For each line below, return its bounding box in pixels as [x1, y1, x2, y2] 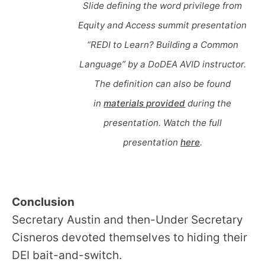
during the [185, 98, 232, 109]
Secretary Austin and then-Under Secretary [12, 213, 243, 227]
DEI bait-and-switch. [12, 248, 122, 263]
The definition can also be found [94, 78, 231, 90]
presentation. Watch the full [103, 117, 222, 129]
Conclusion [12, 195, 75, 209]
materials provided [104, 98, 186, 109]
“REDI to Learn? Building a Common [86, 39, 238, 51]
